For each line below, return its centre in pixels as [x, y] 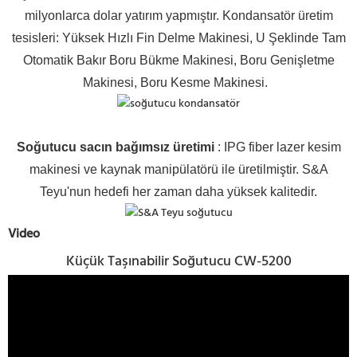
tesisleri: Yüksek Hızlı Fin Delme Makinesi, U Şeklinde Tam [178, 37]
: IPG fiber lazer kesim [277, 147]
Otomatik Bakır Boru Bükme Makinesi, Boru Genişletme [178, 60]
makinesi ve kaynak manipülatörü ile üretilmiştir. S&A [178, 170]
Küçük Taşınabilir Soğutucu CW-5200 [178, 262]
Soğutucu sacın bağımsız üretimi [115, 147]
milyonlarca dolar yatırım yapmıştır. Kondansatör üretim [178, 15]
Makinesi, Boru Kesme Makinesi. [175, 82]
